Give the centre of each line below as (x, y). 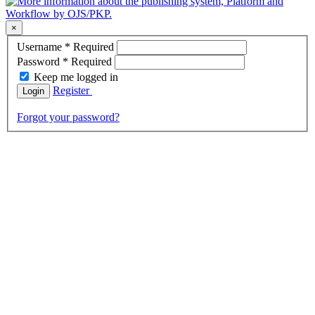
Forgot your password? (68, 117)
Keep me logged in (76, 77)
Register (72, 91)
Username (41, 47)
